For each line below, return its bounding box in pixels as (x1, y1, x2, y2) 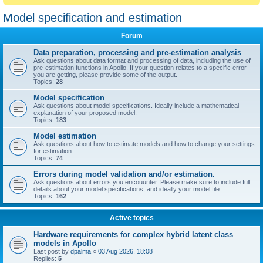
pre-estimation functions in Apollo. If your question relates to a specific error (33, 64, 247, 71)
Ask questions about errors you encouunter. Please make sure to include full (33, 178, 250, 186)
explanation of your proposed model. (33, 109, 137, 116)
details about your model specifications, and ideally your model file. (33, 186, 221, 193)
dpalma (70, 248, 91, 255)
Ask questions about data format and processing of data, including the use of (33, 57, 251, 64)
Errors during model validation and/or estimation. (33, 170, 215, 178)
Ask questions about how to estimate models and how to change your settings (33, 140, 255, 147)
